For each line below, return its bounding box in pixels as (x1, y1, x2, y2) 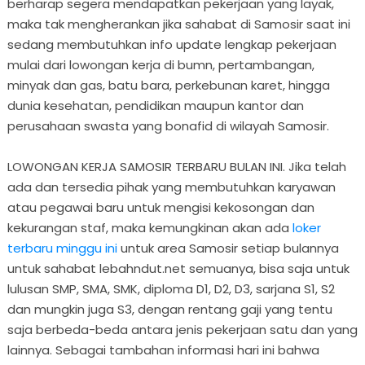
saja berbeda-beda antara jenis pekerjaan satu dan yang (7, 320, 358, 338)
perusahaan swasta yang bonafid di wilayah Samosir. (7, 117, 329, 134)
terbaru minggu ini (7, 239, 117, 257)
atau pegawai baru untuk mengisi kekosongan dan (7, 198, 314, 216)
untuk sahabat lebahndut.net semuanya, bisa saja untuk (7, 259, 350, 277)
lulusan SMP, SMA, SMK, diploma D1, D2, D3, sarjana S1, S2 (7, 279, 335, 297)
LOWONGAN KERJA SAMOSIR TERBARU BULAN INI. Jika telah (7, 157, 346, 175)
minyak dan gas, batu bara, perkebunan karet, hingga (7, 76, 330, 94)
